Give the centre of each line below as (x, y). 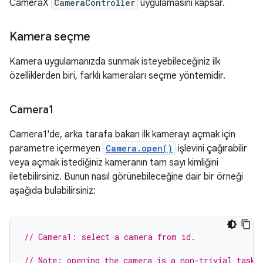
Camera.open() (139, 148)
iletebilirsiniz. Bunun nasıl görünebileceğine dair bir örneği (126, 177)
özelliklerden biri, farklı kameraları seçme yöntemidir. (117, 76)
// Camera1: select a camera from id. (110, 237)
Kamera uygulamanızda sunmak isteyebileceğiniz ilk (115, 62)
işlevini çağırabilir (211, 149)
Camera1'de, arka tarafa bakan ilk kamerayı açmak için (122, 134)
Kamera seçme (50, 37)
